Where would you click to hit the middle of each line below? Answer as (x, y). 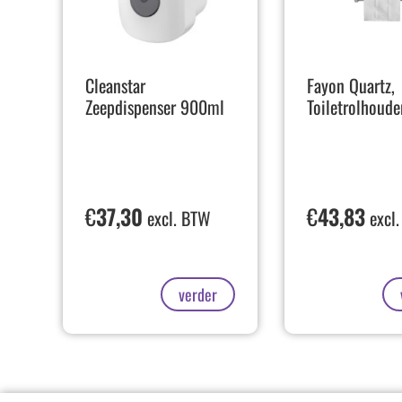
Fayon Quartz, (350, 86)
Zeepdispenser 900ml (155, 107)
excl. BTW (177, 218)
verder (197, 294)
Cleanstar (115, 86)
